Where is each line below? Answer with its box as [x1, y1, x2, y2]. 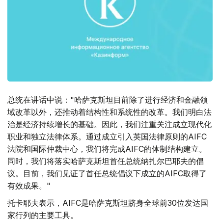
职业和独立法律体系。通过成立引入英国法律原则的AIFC [7, 132, 207, 142]
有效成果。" [7, 181, 51, 191]
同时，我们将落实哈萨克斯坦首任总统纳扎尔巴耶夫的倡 [7, 156, 204, 166]
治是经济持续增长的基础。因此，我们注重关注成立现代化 [7, 119, 212, 130]
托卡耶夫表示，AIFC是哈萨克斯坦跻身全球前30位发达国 [7, 198, 208, 208]
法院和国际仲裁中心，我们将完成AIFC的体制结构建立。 [7, 144, 207, 154]
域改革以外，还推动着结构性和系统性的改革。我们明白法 [7, 107, 212, 117]
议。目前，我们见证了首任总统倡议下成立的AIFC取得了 [7, 168, 207, 179]
